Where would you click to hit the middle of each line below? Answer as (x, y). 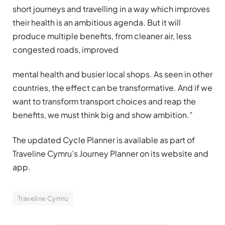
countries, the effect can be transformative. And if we (113, 88)
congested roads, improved (66, 50)
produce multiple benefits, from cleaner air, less (102, 36)
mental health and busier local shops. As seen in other (113, 74)
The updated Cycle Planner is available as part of (104, 140)
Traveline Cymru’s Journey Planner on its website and (110, 153)
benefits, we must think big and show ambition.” (103, 115)
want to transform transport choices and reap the (104, 101)
